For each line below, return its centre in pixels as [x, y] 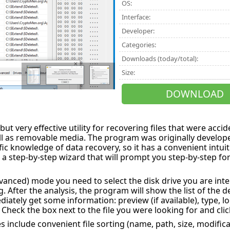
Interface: [136, 17]
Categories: [139, 45]
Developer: [138, 31]
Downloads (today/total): [160, 59]
